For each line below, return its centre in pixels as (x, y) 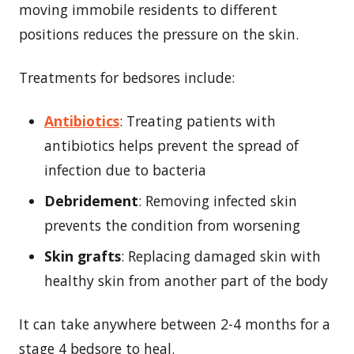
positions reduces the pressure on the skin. (159, 34)
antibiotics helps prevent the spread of (171, 145)
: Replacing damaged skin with (221, 256)
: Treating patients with (198, 121)
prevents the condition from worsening (172, 225)
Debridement (91, 200)
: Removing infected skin (218, 200)
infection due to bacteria (125, 169)
